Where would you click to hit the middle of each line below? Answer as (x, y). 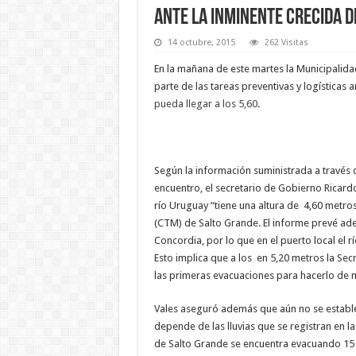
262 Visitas (286, 42)
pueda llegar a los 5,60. (207, 103)
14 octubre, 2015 (201, 42)
